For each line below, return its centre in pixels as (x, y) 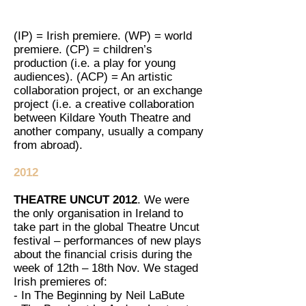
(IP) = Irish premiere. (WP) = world (103, 36)
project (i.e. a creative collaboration (104, 104)
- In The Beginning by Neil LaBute (99, 295)
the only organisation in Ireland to (98, 213)
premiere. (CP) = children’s (83, 50)
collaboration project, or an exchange (108, 91)
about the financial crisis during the (103, 254)
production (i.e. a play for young (95, 63)
